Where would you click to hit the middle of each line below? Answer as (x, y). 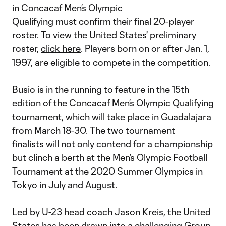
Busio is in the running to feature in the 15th (101, 89)
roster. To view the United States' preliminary (104, 35)
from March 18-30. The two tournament (94, 130)
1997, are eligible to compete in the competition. (111, 62)
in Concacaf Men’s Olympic (67, 8)
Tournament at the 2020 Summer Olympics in (107, 171)
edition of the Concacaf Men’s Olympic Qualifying (113, 103)
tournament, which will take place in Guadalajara (112, 117)
